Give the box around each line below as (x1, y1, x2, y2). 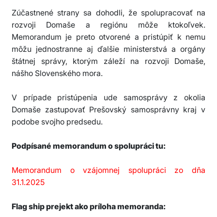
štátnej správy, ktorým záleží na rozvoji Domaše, (12, 56, 205, 66)
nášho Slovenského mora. (12, 68, 105, 78)
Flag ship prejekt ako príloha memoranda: (12, 201, 166, 212)
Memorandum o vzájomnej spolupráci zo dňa (12, 165, 205, 175)
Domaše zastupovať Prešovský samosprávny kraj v (12, 105, 205, 115)
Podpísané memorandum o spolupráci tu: (12, 141, 167, 151)
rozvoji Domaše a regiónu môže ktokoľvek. (12, 20, 205, 30)
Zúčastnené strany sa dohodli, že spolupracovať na (12, 8, 205, 18)
